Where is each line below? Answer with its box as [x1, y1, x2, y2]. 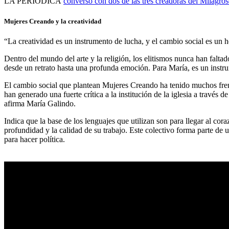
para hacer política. [4, 134, 65, 144]
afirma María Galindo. [4, 99, 76, 108]
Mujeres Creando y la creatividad [4, 17, 101, 25]
